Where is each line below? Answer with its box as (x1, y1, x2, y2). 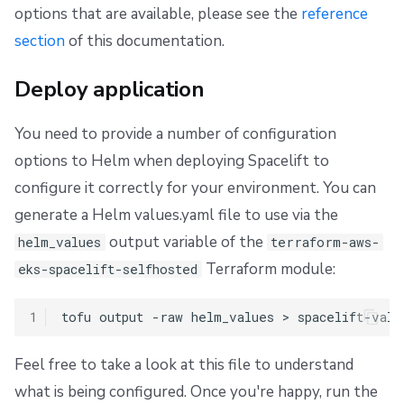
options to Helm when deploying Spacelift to (14, 150, 329, 171)
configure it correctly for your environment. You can (14, 177, 376, 198)
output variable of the (105, 231, 267, 252)
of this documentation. (65, 30, 225, 51)
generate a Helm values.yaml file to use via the (14, 204, 338, 225)
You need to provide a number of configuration (14, 123, 336, 144)
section (14, 30, 65, 51)
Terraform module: (201, 258, 335, 280)
